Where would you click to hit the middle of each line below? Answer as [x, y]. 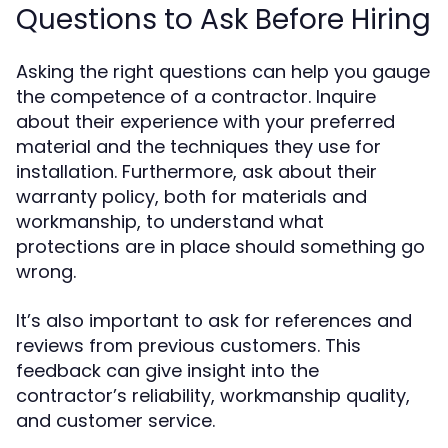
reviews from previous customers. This [188, 345]
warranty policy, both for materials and [191, 196]
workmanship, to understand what [170, 221]
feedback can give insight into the [167, 370]
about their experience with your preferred [205, 121]
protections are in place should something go [220, 246]
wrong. [46, 271]
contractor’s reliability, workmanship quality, [213, 395]
